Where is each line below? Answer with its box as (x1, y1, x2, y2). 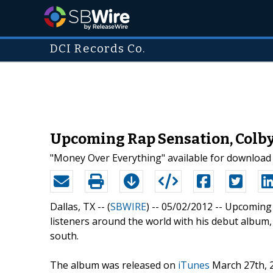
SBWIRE (110, 199, 146, 213)
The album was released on (50, 258, 178, 272)
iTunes (178, 258, 210, 272)
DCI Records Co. (50, 42, 146, 55)
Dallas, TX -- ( (50, 199, 110, 213)
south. (50, 229, 79, 243)
